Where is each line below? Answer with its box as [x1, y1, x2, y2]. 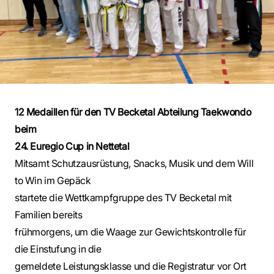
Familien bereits [15, 209, 83, 221]
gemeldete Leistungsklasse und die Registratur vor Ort [15, 260, 246, 272]
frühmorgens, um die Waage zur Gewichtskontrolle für [15, 226, 246, 238]
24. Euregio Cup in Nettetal [15, 140, 130, 152]
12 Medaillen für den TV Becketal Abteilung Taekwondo [15, 106, 251, 118]
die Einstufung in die [15, 243, 102, 255]
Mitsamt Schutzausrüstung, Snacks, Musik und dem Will [15, 157, 254, 169]
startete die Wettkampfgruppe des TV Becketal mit [15, 191, 232, 204]
